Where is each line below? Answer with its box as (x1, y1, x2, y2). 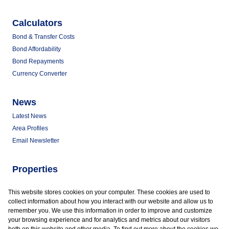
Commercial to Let (12, 192, 63, 199)
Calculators (12, 18, 62, 28)
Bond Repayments (12, 58, 64, 65)
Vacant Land (12, 204, 47, 211)
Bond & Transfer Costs (12, 33, 75, 40)
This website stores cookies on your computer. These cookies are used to (8, 189, 210, 196)
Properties (12, 164, 58, 174)
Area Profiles (12, 125, 48, 132)
